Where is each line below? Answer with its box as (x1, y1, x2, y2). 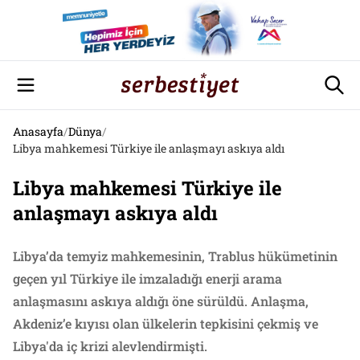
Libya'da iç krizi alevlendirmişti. (13, 337, 207, 354)
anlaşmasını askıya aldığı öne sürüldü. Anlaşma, (13, 292, 309, 309)
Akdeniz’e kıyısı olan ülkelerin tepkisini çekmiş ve (13, 315, 318, 332)
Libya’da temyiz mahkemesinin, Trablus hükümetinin (13, 247, 337, 264)
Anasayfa (13, 124, 63, 139)
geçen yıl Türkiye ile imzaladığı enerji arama (13, 270, 282, 287)
